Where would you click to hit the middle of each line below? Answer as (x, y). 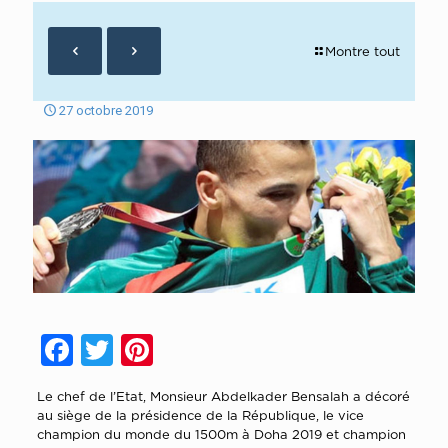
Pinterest (215, 349)
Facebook (139, 349)
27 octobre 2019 (106, 110)
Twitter (161, 349)
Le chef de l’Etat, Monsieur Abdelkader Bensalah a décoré (223, 395)
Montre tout (362, 51)
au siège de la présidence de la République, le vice (200, 414)
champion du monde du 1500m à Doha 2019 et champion (221, 433)
